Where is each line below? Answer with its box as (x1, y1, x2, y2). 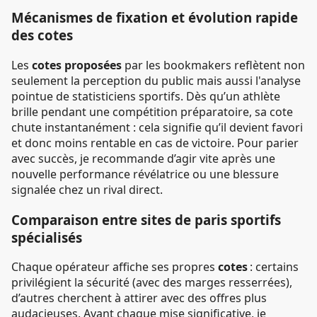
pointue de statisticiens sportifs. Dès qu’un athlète (11, 88, 280, 104)
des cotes (11, 26, 73, 45)
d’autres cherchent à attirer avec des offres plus (11, 290, 267, 306)
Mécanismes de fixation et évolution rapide (11, 8, 298, 27)
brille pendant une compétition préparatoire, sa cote (11, 103, 293, 120)
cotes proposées (32, 57, 122, 73)
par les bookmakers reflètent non (122, 57, 305, 73)
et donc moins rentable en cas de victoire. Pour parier (11, 134, 299, 151)
